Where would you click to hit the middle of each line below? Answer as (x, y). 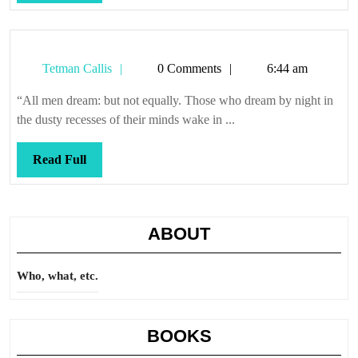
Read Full (60, 159)
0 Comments (188, 68)
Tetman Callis (76, 68)
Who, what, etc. (58, 276)
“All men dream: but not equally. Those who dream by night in (175, 100)
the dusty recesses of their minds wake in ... (126, 119)
